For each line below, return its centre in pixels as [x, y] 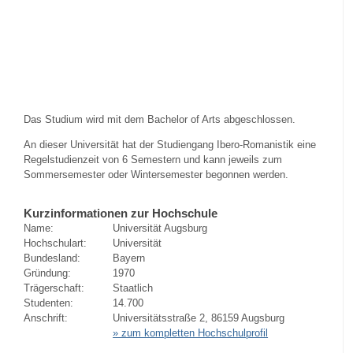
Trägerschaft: [54, 288]
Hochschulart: [55, 243]
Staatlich [133, 288]
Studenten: [48, 303]
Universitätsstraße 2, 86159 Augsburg [199, 318]
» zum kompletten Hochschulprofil [191, 333]
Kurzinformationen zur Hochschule [121, 213]
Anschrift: [46, 318]
